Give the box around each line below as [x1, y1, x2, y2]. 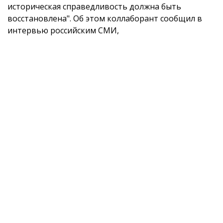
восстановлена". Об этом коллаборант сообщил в [7, 13, 202, 24]
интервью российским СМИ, [7, 25, 119, 36]
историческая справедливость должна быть [7, 1, 181, 12]
